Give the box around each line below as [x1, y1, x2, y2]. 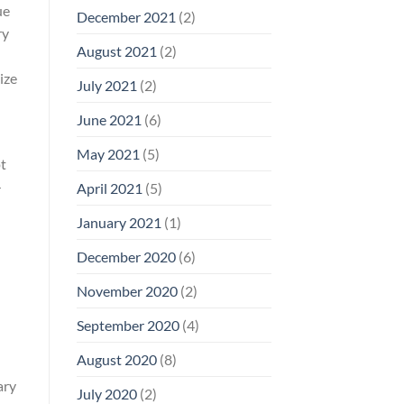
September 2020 [76, 316, 179, 334]
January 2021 [76, 213, 161, 231]
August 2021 [76, 41, 157, 60]
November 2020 [76, 281, 178, 299]
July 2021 [76, 76, 137, 94]
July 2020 [76, 384, 137, 402]
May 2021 [76, 144, 140, 162]
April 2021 [76, 179, 142, 197]
